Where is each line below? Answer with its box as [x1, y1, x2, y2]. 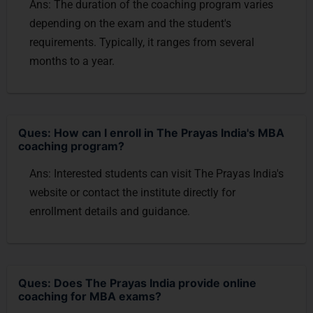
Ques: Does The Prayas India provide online [18, 276, 256, 290]
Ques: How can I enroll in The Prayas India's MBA [18, 126, 284, 140]
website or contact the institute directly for [29, 186, 235, 199]
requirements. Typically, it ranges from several [29, 36, 254, 49]
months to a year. [29, 54, 115, 68]
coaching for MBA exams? [18, 289, 161, 303]
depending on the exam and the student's [29, 17, 231, 30]
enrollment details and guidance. [29, 205, 190, 218]
